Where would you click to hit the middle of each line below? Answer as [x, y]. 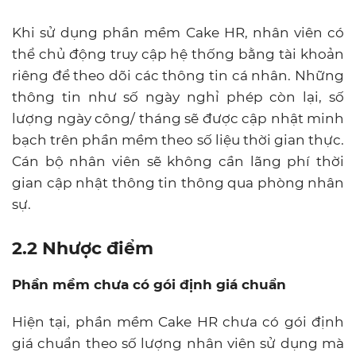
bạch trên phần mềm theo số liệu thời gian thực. [178, 139]
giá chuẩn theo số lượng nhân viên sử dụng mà [178, 343]
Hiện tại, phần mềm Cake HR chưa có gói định [178, 321]
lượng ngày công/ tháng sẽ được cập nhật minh [178, 118]
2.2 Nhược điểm [85, 248]
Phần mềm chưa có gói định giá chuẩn [149, 284]
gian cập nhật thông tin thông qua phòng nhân [178, 182]
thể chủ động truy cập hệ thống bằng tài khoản [178, 54]
